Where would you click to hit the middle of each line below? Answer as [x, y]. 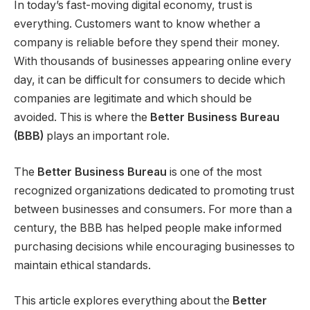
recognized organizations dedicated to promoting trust [154, 190]
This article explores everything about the [123, 301]
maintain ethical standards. [82, 265]
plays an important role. [107, 136]
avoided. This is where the [82, 118]
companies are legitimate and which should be [133, 99]
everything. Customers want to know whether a [137, 24]
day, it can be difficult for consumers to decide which [149, 80]
